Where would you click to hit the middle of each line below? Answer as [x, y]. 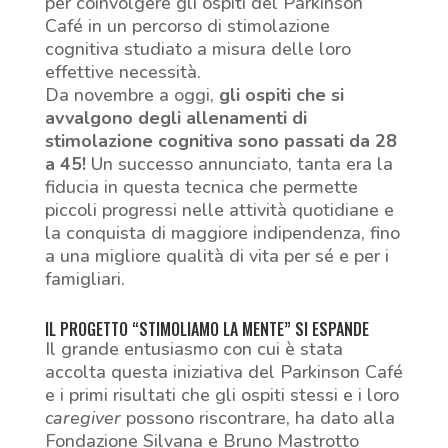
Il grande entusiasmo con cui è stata [193, 348]
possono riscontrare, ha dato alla [257, 417]
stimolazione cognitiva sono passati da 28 [220, 140]
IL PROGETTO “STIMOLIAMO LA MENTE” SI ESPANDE [206, 328]
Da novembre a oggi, [131, 94]
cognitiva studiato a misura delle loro [197, 48]
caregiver [82, 417]
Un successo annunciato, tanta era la [241, 163]
